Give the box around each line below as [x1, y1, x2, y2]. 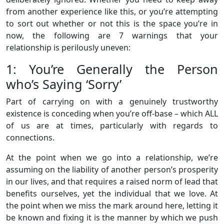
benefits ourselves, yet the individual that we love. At [6, 187, 218, 199]
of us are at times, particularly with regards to [6, 119, 218, 131]
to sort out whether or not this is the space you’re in [6, 17, 218, 29]
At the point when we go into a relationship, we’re [6, 151, 218, 163]
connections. [6, 131, 54, 143]
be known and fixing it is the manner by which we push [6, 211, 218, 223]
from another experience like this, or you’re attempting [6, 5, 218, 17]
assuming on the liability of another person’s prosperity [6, 163, 218, 175]
